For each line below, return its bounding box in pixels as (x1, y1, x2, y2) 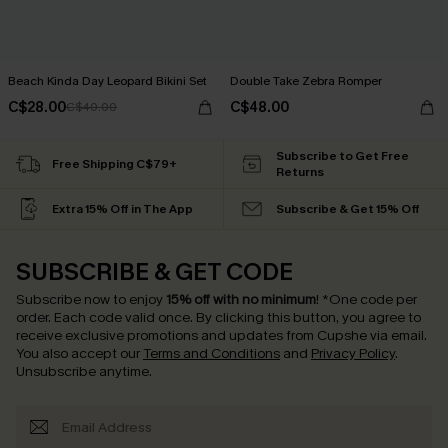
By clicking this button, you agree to (196, 308, 421, 327)
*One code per (322, 290, 417, 309)
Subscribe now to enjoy (16, 290, 166, 309)
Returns (276, 164, 324, 180)
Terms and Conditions (143, 344, 280, 363)
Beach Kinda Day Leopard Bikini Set (8, 73, 207, 89)
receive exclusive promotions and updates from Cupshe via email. (16, 326, 427, 345)
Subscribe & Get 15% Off (276, 201, 420, 217)
